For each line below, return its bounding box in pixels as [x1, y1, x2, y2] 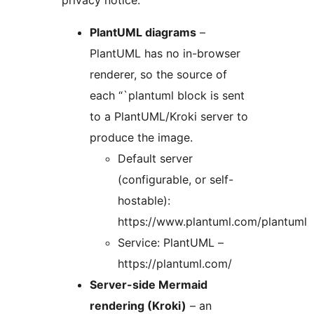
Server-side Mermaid [90, 278, 207, 292]
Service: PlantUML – [118, 235, 224, 250]
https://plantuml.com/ [118, 257, 232, 271]
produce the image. [90, 130, 193, 145]
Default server [118, 151, 193, 166]
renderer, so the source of [90, 67, 227, 82]
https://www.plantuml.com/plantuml [118, 214, 307, 229]
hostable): [118, 193, 170, 208]
